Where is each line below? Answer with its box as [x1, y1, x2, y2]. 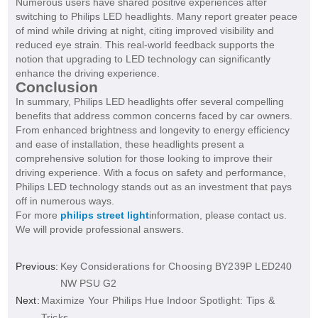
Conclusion [15, 79, 98, 96]
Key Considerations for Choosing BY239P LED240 [60, 261, 292, 273]
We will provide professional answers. [15, 224, 184, 236]
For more [15, 209, 60, 221]
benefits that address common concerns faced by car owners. [15, 110, 292, 122]
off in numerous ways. [15, 195, 114, 207]
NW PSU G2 [60, 278, 117, 290]
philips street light [60, 209, 149, 221]
